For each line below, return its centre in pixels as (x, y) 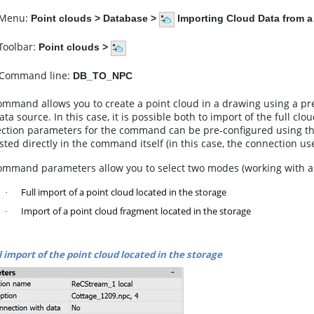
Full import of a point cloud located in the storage (123, 192)
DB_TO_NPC (103, 76)
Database (125, 19)
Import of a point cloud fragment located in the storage (135, 211)
